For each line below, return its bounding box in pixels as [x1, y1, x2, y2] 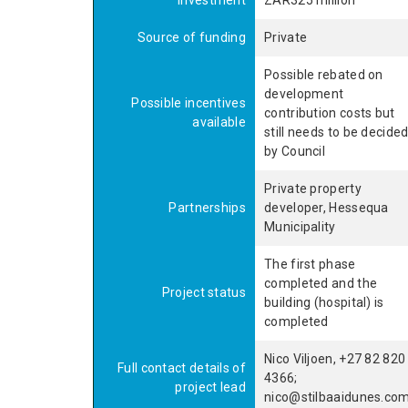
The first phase [264, 257, 356, 271]
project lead [175, 380, 246, 394]
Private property [264, 181, 362, 196]
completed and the [264, 276, 378, 291]
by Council [264, 144, 325, 158]
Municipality [264, 219, 336, 234]
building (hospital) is [264, 295, 384, 310]
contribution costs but [264, 106, 395, 120]
